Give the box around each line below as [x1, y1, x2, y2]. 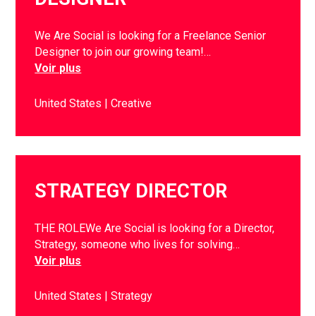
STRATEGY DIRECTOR [35, 179, 228, 202]
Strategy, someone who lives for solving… [35, 238, 241, 252]
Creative [111, 96, 152, 110]
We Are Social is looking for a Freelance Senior [35, 29, 267, 43]
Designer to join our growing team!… [35, 45, 212, 59]
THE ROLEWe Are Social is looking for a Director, [35, 221, 275, 236]
